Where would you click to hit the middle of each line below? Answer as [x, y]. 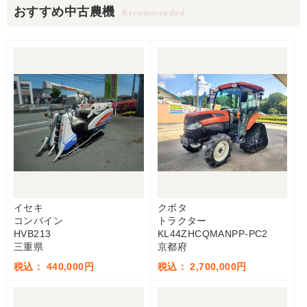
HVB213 [33, 234]
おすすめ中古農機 [64, 12]
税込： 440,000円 [54, 267]
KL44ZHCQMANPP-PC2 [212, 234]
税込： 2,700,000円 [202, 267]
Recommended [153, 13]
